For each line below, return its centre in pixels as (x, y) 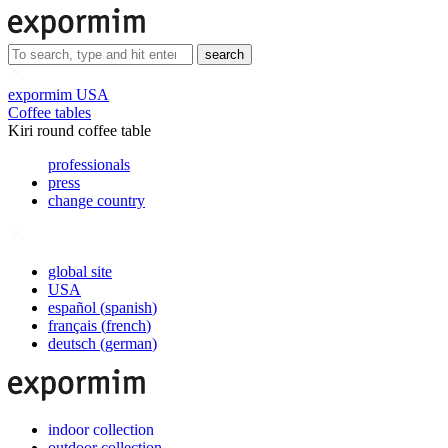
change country (96, 200)
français (72, 325)
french (126, 325)
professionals (89, 164)
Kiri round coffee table (79, 130)
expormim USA (58, 94)
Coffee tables (49, 112)
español (72, 307)
